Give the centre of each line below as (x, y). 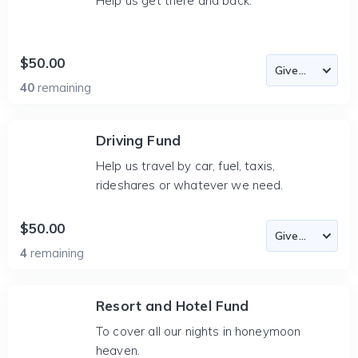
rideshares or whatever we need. (190, 185)
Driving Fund (139, 140)
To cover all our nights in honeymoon (199, 331)
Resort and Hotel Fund (173, 306)
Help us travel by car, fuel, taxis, (186, 166)
